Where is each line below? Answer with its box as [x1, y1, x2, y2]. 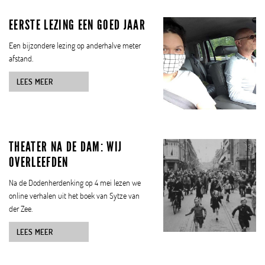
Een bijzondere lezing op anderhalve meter [9, 39, 141, 51]
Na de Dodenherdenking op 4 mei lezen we [9, 177, 141, 189]
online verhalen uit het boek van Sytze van [9, 190, 140, 202]
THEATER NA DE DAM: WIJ [9, 138, 122, 156]
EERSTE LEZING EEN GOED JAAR [9, 16, 146, 33]
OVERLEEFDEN [9, 154, 69, 171]
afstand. [9, 52, 33, 64]
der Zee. [9, 203, 33, 215]
